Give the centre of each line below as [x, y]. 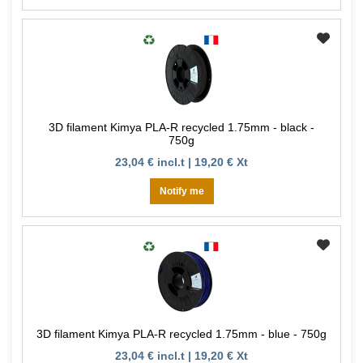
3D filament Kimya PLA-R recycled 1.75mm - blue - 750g [181, 334]
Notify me [181, 192]
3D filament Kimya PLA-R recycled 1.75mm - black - [181, 128]
